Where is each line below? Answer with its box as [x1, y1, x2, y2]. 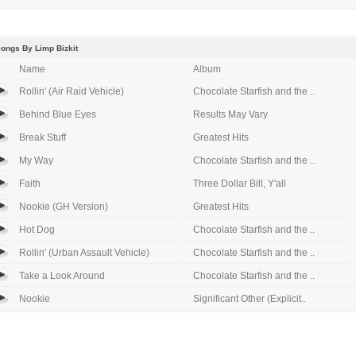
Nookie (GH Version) [19, 201, 108, 212]
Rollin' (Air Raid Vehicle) [19, 86, 124, 97]
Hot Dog [19, 224, 55, 235]
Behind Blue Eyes [19, 109, 96, 120]
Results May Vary [193, 109, 268, 120]
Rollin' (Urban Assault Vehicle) [19, 247, 149, 258]
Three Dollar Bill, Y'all [193, 178, 286, 189]
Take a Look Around [19, 270, 105, 281]
